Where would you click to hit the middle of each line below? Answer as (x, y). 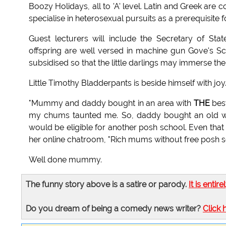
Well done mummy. (65, 160)
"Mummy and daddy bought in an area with (111, 103)
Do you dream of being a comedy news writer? (114, 209)
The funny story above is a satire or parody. (107, 185)
